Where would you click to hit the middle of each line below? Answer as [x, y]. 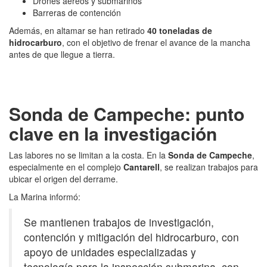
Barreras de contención [77, 12]
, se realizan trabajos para [209, 167]
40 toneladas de [180, 30]
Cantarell [142, 167]
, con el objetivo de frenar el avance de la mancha [156, 42]
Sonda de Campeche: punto [127, 113]
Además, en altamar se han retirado [78, 30]
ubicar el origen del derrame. [63, 178]
